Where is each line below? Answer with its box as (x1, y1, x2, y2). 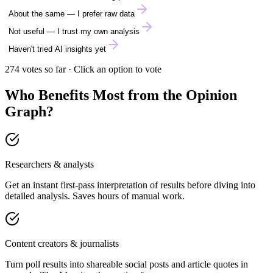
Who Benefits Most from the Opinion (5, 87, 237, 103)
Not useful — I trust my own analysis (9, 26, 140, 36)
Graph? (5, 103, 54, 119)
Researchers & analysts (5, 158, 94, 169)
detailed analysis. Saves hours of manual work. (5, 190, 185, 201)
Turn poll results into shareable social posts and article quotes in (5, 258, 248, 269)
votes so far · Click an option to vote (19, 63, 161, 74)
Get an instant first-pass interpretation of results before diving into (5, 179, 255, 190)
